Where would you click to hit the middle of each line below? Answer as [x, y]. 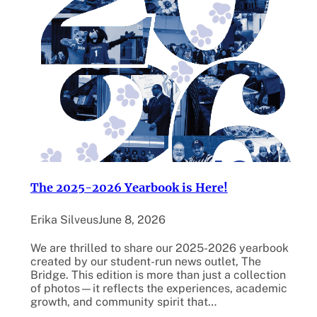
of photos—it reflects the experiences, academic [158, 289]
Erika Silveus [64, 219]
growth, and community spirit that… [123, 302]
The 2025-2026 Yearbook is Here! [129, 187]
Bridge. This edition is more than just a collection [158, 275]
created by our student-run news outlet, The [145, 262]
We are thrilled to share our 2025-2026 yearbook [159, 248]
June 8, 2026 [132, 219]
